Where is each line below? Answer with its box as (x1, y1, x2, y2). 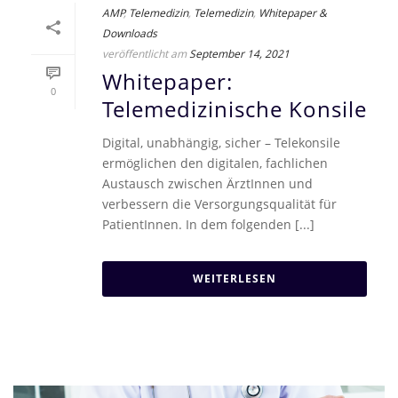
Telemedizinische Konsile (102, 94, 367, 123)
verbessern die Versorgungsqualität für (102, 195, 337, 212)
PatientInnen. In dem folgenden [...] (102, 215, 314, 233)
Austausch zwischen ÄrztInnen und (102, 174, 313, 192)
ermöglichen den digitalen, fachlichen (102, 154, 328, 171)
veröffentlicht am (102, 45, 187, 60)
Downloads (102, 25, 157, 40)
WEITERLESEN (193, 270, 276, 286)
